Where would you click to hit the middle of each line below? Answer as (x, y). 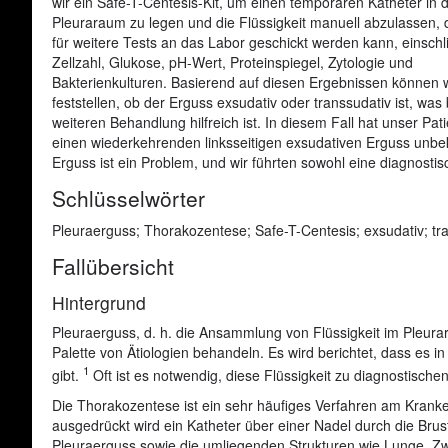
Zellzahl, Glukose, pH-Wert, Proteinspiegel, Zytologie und (232, 62)
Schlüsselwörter (128, 198)
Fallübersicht (113, 266)
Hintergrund (99, 302)
